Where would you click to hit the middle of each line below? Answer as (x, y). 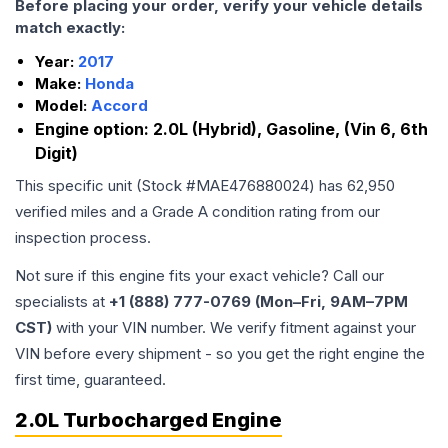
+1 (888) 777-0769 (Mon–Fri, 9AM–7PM (258, 301)
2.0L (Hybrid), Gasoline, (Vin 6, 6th (290, 129)
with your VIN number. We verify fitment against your (234, 327)
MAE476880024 (252, 185)
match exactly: (70, 27)
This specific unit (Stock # (105, 185)
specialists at (62, 301)
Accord (119, 105)
